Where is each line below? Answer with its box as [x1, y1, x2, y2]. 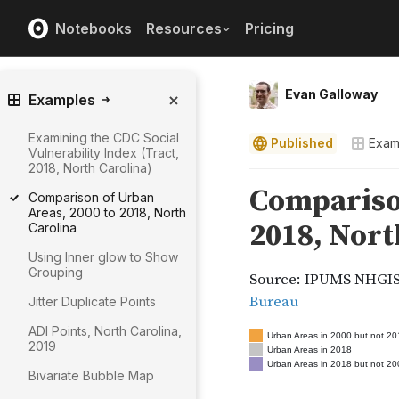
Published [271, 135, 333, 151]
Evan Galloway [285, 86, 378, 102]
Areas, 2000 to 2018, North [28, 205, 186, 220]
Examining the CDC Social [28, 130, 179, 145]
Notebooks [55, 19, 132, 37]
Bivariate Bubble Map [28, 368, 154, 383]
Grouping [28, 265, 83, 280]
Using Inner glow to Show [28, 249, 178, 265]
